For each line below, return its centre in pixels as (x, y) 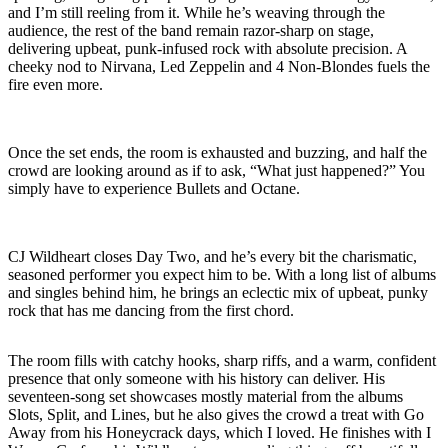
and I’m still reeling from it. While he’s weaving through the (196, 12)
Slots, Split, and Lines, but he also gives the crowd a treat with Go (216, 414)
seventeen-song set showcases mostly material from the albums (205, 396)
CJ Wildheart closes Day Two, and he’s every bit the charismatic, (212, 256)
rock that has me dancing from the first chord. (151, 310)
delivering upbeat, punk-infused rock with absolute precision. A (207, 48)
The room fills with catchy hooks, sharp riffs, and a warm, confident (222, 360)
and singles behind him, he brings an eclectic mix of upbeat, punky (218, 292)
